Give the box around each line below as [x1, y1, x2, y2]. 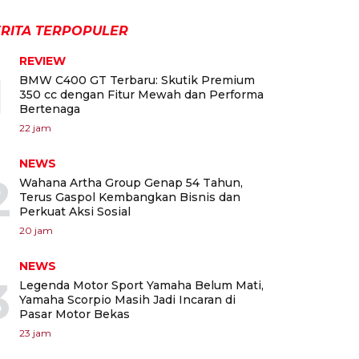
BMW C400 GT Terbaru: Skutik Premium [19, 73, 255, 88]
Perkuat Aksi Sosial [19, 204, 131, 220]
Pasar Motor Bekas [19, 307, 130, 322]
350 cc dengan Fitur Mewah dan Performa [19, 87, 264, 103]
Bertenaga [19, 102, 80, 117]
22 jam [19, 122, 51, 135]
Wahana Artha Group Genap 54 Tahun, [19, 175, 243, 191]
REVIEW [19, 54, 66, 69]
